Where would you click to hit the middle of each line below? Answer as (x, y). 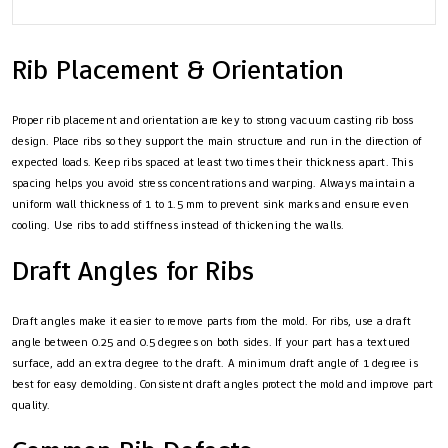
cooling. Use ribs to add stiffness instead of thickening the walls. (178, 224)
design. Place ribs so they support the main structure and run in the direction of (217, 140)
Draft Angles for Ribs (133, 270)
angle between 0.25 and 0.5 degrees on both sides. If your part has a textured (211, 341)
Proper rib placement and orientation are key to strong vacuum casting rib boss (213, 119)
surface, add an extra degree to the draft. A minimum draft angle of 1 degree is (215, 362)
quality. (31, 404)
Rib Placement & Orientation (178, 69)
